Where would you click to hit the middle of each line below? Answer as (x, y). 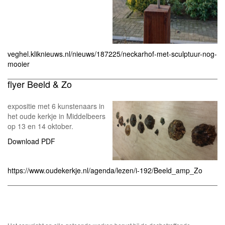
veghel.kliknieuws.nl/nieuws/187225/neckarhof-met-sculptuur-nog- (112, 54)
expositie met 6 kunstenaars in (56, 106)
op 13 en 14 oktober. (40, 126)
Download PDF (31, 141)
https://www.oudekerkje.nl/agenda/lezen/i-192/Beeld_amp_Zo (105, 170)
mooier (19, 64)
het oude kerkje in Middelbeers (57, 116)
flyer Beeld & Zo (40, 84)
